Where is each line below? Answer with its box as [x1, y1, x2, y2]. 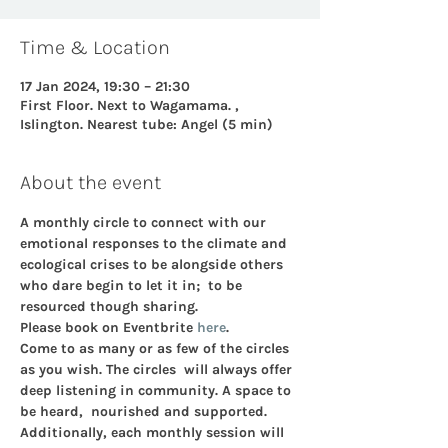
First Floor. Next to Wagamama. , [20, 97, 239, 114]
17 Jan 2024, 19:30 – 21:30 [20, 78, 190, 95]
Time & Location [20, 36, 170, 59]
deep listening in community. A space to [20, 382, 295, 399]
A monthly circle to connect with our [20, 214, 270, 231]
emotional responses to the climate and [20, 235, 291, 252]
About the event [20, 171, 161, 194]
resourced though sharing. [20, 298, 198, 315]
